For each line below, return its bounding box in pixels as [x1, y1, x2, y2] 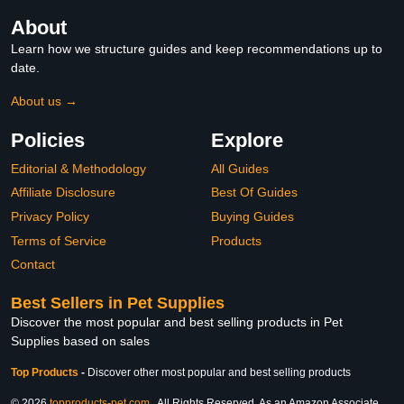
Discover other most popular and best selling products [87, 365, 351, 379]
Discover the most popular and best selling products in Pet [11, 314, 343, 329]
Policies [11, 128, 85, 151]
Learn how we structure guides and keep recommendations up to [11, 41, 382, 56]
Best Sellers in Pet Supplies [11, 293, 225, 312]
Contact [11, 257, 55, 272]
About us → [11, 93, 78, 108]
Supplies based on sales [11, 333, 150, 348]
